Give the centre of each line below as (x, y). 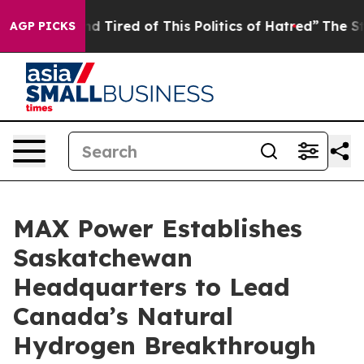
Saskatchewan (103, 258)
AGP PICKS (43, 26)
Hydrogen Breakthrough (165, 345)
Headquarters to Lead (152, 287)
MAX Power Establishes (158, 228)
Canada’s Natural (123, 316)
